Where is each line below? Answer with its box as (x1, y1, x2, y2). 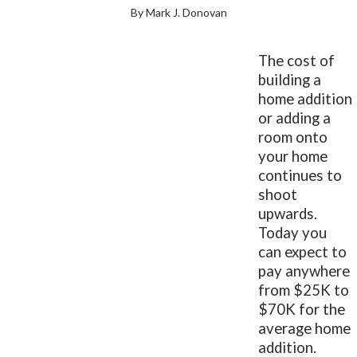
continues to (258, 166, 343, 184)
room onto (258, 127, 328, 146)
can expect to (258, 242, 347, 261)
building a (258, 70, 322, 88)
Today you (258, 223, 328, 241)
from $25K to (258, 280, 350, 299)
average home (258, 319, 351, 337)
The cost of (258, 51, 335, 69)
